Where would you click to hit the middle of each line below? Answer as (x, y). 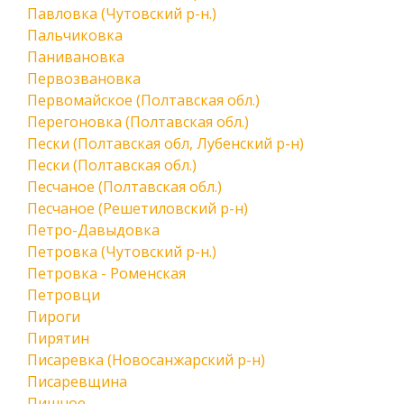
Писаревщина (77, 381)
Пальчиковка (75, 35)
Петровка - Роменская (106, 273)
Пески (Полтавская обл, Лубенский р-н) (165, 143)
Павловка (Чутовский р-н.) (122, 14)
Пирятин (58, 338)
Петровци (64, 295)
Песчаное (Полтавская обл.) (124, 187)
